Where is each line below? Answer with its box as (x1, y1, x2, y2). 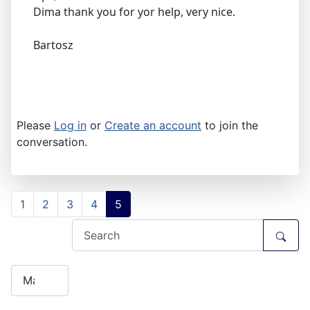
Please (17, 118, 54, 133)
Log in (54, 118, 86, 133)
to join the (201, 118, 258, 133)
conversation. (17, 135, 87, 149)
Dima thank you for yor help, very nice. (33, 4, 235, 20)
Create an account (104, 118, 201, 133)
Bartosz (33, 37, 73, 53)
